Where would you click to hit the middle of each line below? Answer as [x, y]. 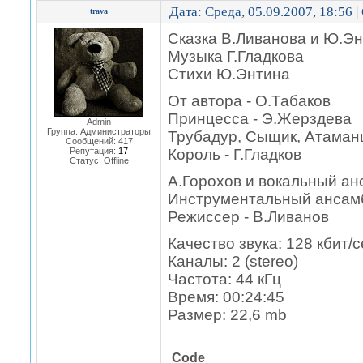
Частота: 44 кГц [224, 279]
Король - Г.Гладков [235, 154]
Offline [116, 160]
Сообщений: [92, 141]
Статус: [86, 160]
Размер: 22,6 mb [227, 315]
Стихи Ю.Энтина [229, 74]
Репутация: [94, 151]
